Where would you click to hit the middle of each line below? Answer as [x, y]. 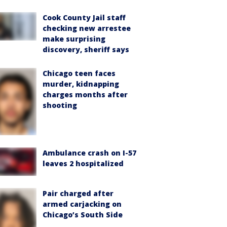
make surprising [74, 39]
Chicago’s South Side [83, 215]
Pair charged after [78, 194]
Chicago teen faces [79, 73]
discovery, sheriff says [86, 49]
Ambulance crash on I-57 [89, 153]
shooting [60, 105]
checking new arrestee [87, 28]
